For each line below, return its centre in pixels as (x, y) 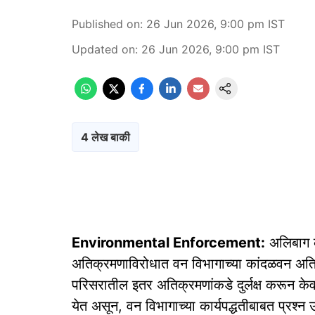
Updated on (103, 49)
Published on (106, 24)
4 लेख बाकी (105, 137)
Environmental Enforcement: (168, 243)
